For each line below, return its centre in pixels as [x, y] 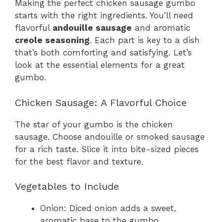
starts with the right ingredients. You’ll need [104, 16]
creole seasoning [52, 40]
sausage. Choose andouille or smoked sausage [110, 137]
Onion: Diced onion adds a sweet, [108, 208]
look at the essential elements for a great [100, 65]
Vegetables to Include [67, 187]
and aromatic [161, 28]
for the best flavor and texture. [79, 161]
